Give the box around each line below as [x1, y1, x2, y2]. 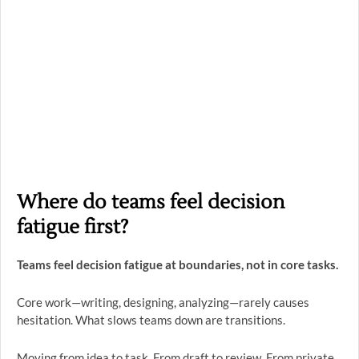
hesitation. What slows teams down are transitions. [17, 313, 285, 327]
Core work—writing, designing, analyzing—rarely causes [17, 295, 309, 309]
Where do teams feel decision [17, 190, 284, 215]
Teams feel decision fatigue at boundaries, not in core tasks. [17, 257, 338, 272]
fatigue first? [17, 215, 128, 240]
